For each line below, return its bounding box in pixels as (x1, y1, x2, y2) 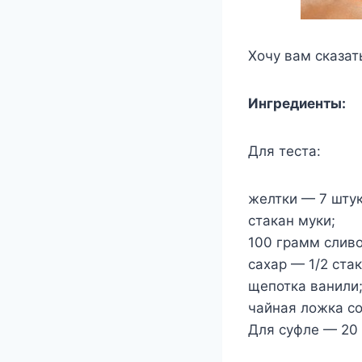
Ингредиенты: (248, 95, 346, 112)
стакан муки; (248, 213, 335, 229)
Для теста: (248, 143, 321, 159)
